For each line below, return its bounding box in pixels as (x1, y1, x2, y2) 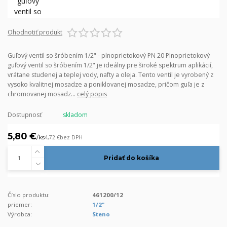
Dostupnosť (8, 110, 42, 119)
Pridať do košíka (104, 154, 160, 162)
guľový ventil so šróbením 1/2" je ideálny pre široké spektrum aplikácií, (8, 61, 213, 69)
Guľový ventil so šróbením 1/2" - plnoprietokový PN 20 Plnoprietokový (8, 51, 210, 60)
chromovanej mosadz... (8, 90, 77, 98)
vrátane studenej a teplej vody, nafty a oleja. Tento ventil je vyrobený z (8, 70, 213, 79)
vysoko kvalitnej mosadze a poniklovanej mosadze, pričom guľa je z (8, 80, 204, 89)
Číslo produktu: (8, 191, 50, 199)
